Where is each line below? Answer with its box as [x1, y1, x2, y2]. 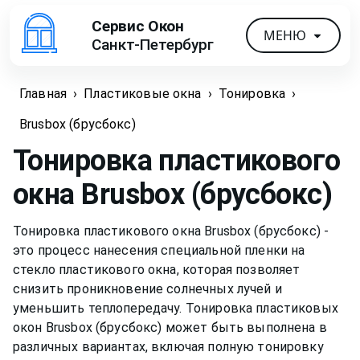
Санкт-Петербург [92, 35, 214, 54]
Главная [19, 86, 67, 102]
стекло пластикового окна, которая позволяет [13, 261, 301, 277]
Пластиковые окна [84, 86, 202, 102]
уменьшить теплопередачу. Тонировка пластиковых [13, 300, 338, 316]
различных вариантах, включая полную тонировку [13, 338, 324, 354]
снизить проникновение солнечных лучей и [13, 280, 282, 297]
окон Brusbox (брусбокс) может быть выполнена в [13, 319, 327, 335]
